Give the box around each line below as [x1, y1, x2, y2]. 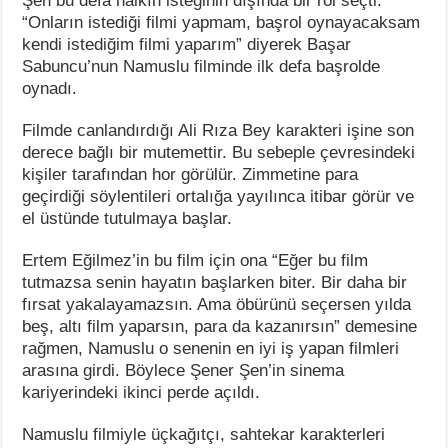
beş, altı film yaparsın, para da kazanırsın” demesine [22, 316, 418, 336]
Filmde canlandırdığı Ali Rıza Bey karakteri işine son [22, 120, 415, 140]
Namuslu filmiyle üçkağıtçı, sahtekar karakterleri [22, 424, 386, 444]
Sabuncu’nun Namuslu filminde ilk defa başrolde [22, 56, 381, 76]
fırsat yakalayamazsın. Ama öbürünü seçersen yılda [22, 294, 412, 314]
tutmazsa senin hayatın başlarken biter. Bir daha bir [22, 272, 408, 292]
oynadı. [22, 78, 78, 98]
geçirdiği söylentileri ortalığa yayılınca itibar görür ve [22, 186, 415, 206]
